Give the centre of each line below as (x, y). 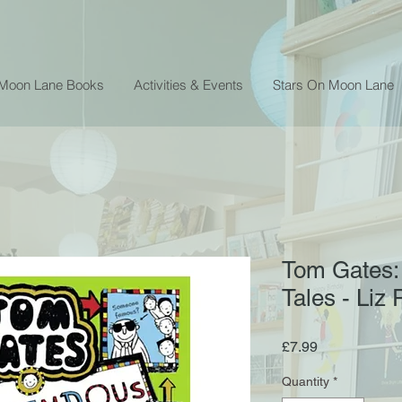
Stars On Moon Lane (333, 84)
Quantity (306, 381)
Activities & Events (188, 84)
